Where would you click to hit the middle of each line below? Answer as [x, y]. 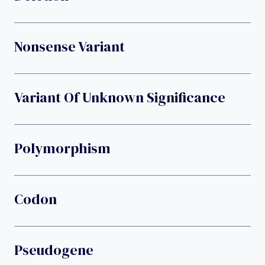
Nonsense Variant [70, 47]
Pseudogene [54, 250]
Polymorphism [62, 148]
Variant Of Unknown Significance [120, 98]
